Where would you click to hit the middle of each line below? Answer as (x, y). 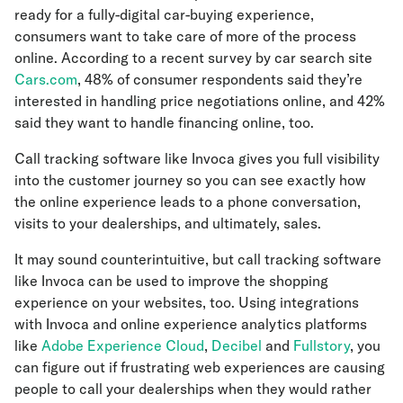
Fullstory (322, 346)
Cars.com (46, 80)
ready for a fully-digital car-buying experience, (164, 15)
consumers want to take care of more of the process (185, 36)
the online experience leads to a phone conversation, (188, 202)
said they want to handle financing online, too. (166, 123)
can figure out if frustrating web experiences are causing (200, 367)
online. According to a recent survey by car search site (193, 58)
